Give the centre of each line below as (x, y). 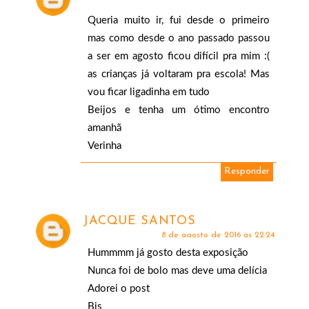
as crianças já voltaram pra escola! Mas (179, 74)
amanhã (105, 128)
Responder (247, 172)
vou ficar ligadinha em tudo (149, 92)
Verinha (105, 146)
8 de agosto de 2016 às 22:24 (218, 236)
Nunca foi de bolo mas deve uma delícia (178, 271)
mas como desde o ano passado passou (179, 39)
